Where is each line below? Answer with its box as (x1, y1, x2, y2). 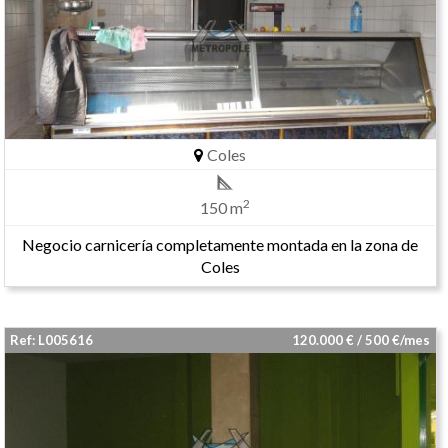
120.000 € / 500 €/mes (291, 332, 436, 348)
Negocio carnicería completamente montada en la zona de (22, 235, 419, 254)
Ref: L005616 (10, 332, 94, 348)
